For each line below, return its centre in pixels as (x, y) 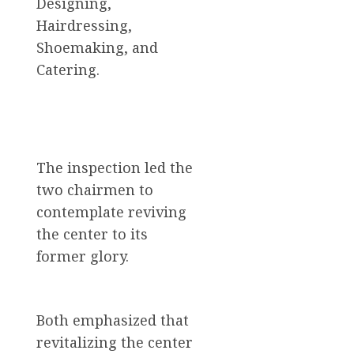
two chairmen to (95, 189)
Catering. (68, 69)
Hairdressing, (84, 25)
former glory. (83, 256)
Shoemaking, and (97, 47)
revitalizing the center (115, 342)
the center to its (92, 233)
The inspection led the (115, 167)
